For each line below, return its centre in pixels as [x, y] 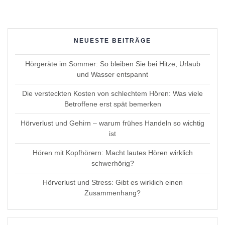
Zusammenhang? [113, 193]
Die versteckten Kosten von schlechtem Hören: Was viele [113, 93]
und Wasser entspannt [113, 74]
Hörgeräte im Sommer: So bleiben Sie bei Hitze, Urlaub [113, 64]
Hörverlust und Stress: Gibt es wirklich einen [113, 182]
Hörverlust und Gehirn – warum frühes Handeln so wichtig [113, 123]
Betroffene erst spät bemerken [113, 104]
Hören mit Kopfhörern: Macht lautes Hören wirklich [113, 152]
